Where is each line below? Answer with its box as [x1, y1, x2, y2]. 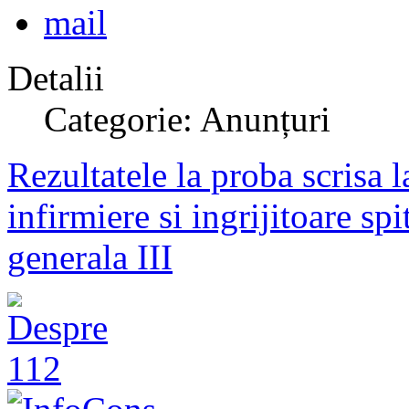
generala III [7, 237, 173, 278]
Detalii [7, 58, 104, 99]
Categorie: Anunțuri [44, 100, 330, 140]
